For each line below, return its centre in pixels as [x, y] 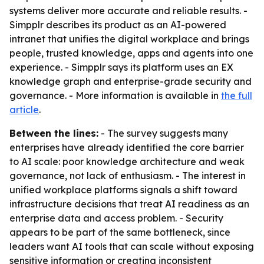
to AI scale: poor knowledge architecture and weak [127, 161]
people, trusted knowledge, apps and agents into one [131, 53]
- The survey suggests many [163, 133]
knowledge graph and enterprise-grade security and [131, 81]
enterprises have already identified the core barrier [127, 147]
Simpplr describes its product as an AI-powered [118, 25]
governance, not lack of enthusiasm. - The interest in [128, 176]
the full [237, 95]
